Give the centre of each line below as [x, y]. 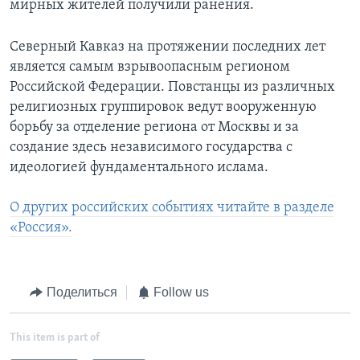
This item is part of [55, 337]
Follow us [181, 292]
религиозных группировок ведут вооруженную [163, 108]
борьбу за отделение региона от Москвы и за [154, 128]
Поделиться [82, 292]
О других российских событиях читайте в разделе [172, 208]
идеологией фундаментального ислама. [139, 168]
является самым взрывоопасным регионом [150, 67]
